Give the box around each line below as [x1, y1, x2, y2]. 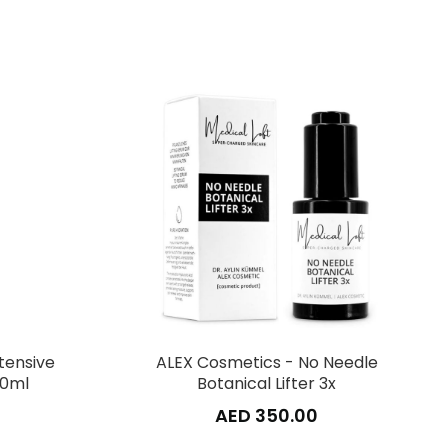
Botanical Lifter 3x [197, 372, 337, 396]
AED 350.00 [215, 403, 319, 429]
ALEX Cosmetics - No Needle [155, 351, 378, 375]
